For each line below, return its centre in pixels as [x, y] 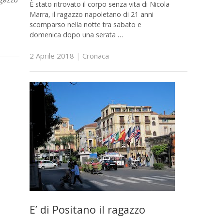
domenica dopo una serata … [76, 35]
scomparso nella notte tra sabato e [85, 25]
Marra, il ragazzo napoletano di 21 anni [91, 15]
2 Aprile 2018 [52, 55]
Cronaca [95, 55]
